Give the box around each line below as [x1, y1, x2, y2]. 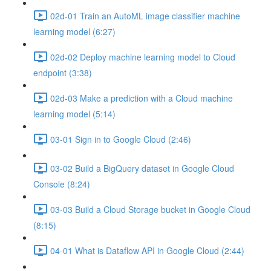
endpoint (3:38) [33, 67, 92, 79]
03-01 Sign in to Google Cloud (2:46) [50, 132, 191, 145]
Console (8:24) [33, 178, 90, 190]
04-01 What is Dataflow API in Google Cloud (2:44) [50, 244, 244, 256]
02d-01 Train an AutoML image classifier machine [50, 9, 240, 22]
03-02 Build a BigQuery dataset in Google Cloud [50, 162, 234, 174]
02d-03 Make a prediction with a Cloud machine [50, 91, 233, 104]
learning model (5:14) [33, 108, 116, 120]
